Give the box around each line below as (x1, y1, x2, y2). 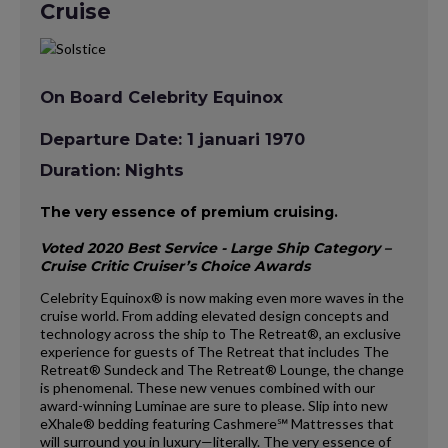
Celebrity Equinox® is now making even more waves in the (40, 288, 404, 306)
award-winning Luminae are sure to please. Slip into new (40, 396, 388, 414)
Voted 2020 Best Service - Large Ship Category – (40, 238, 391, 257)
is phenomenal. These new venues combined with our (40, 378, 375, 396)
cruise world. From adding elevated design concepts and (40, 306, 389, 324)
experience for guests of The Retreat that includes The (40, 342, 389, 360)
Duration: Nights (40, 159, 184, 180)
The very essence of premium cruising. (40, 202, 338, 221)
